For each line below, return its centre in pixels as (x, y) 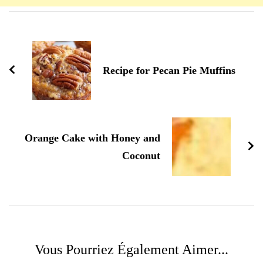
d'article (34, 40)
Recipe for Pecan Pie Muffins (169, 71)
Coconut (141, 156)
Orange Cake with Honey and (92, 138)
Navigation (45, 21)
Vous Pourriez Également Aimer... (131, 250)
